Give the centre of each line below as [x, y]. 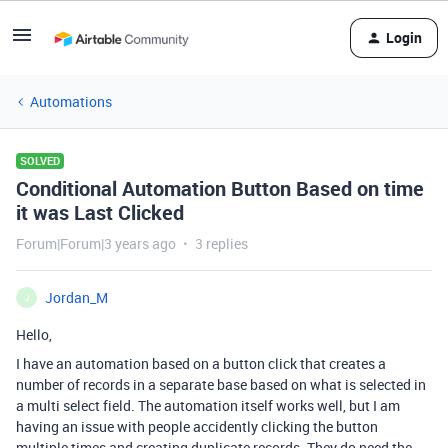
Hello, [34, 334]
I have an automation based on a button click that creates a [201, 363]
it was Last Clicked [100, 212]
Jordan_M [76, 297]
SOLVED [40, 160]
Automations [71, 101]
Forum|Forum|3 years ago [96, 243]
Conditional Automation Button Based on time [220, 188]
